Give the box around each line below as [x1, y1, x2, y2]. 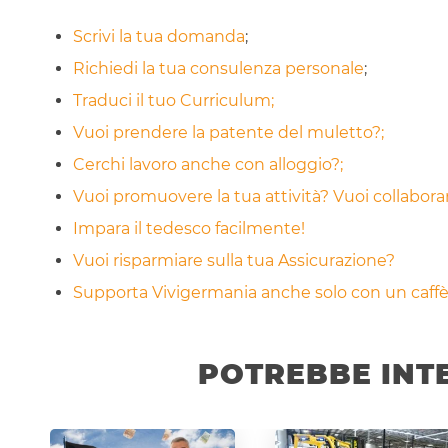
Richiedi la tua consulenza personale [73, 59, 364, 79]
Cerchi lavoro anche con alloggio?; [73, 155, 343, 175]
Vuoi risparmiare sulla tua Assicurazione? [73, 251, 395, 271]
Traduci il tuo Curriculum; [73, 91, 274, 111]
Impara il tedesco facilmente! [73, 219, 305, 239]
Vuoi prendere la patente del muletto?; [73, 123, 384, 143]
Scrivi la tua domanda [73, 27, 245, 47]
